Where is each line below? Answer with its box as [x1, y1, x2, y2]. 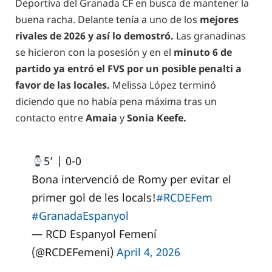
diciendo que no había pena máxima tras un [15, 95, 217, 109]
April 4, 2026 [116, 245, 180, 260]
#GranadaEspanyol [31, 208, 129, 223]
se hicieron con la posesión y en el [15, 46, 174, 59]
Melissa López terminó [112, 78, 216, 92]
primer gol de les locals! [31, 190, 156, 205]
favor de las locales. [15, 78, 112, 92]
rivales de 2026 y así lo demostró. [15, 29, 174, 43]
